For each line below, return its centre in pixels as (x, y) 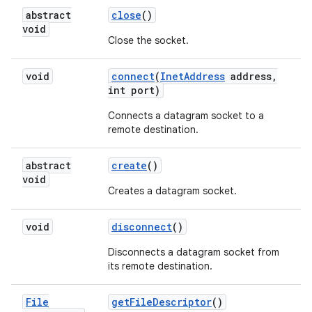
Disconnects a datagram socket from (194, 252)
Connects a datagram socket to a (186, 116)
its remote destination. (160, 266)
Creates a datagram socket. (172, 191)
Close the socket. (148, 40)
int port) (134, 90)
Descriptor (182, 302)
